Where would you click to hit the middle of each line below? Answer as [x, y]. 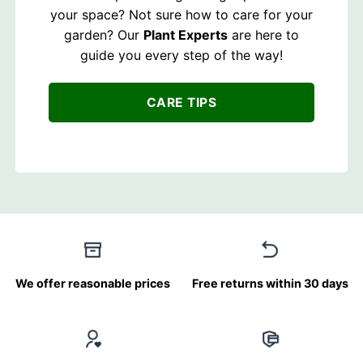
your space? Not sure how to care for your [181, 15]
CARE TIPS [181, 103]
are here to [263, 35]
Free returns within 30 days [270, 283]
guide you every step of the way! [181, 56]
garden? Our [104, 35]
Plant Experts [186, 35]
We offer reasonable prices [93, 283]
